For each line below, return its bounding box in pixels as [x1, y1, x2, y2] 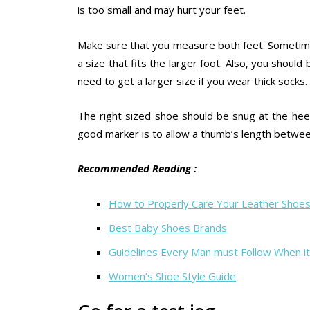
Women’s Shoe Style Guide [109, 268, 236, 283]
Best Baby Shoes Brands [109, 220, 227, 235]
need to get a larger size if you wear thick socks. [77, 73, 307, 88]
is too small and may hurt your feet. [77, 3, 246, 17]
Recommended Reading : [77, 161, 199, 176]
